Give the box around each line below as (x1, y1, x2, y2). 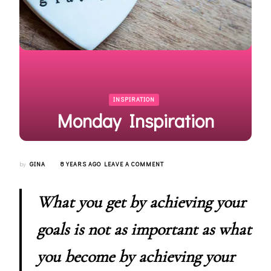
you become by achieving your (37, 246, 235, 267)
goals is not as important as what (37, 219, 251, 240)
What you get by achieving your (37, 192, 246, 213)
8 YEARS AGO (60, 160, 101, 169)
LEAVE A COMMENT (104, 160, 164, 169)
